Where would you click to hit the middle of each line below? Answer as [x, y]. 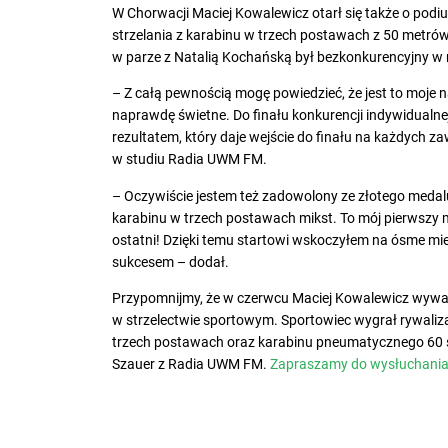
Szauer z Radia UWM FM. [191, 364]
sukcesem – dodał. [170, 262]
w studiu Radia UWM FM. [189, 160]
